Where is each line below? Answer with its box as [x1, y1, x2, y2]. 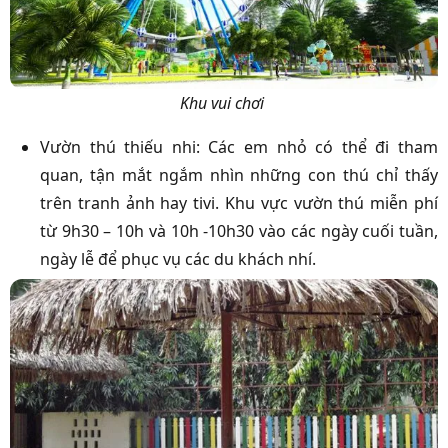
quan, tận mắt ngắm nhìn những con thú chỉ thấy [40, 163, 438, 186]
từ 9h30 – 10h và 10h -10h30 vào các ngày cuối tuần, [40, 219, 438, 242]
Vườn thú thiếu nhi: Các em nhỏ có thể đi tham [40, 135, 438, 158]
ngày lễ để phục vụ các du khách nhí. [40, 247, 316, 270]
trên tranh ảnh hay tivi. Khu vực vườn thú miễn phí [40, 191, 438, 214]
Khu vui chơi [180, 91, 268, 114]
